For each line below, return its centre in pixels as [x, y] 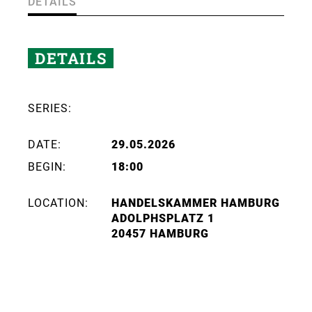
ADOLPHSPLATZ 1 [163, 218]
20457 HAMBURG [160, 233]
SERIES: [50, 108]
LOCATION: [58, 203]
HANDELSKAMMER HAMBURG [196, 203]
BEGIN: [47, 166]
